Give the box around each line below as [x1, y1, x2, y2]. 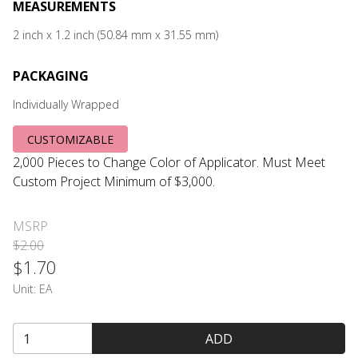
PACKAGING [13, 67, 89, 85]
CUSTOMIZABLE [27, 131, 114, 147]
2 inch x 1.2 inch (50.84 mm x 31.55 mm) [13, 27, 218, 42]
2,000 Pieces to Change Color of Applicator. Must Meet [13, 153, 325, 172]
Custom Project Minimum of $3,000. [13, 173, 215, 191]
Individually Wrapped [13, 97, 119, 112]
